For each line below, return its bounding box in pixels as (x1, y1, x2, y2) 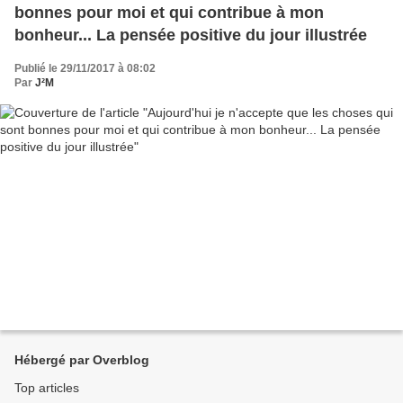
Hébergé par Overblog (14, 353, 149, 368)
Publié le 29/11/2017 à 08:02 (14, 61, 156, 75)
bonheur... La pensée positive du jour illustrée (14, 25, 367, 44)
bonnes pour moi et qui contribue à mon (14, 3, 324, 22)
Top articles (14, 381, 79, 396)
